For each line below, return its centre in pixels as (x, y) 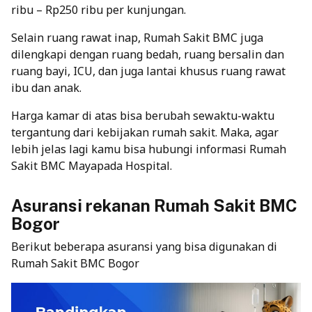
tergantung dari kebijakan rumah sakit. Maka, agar (145, 133)
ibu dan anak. (46, 88)
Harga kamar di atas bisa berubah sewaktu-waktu (143, 116)
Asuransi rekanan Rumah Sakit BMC (154, 206)
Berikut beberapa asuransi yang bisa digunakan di (144, 247)
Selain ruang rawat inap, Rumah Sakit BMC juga (137, 38)
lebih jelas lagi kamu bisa (80, 149)
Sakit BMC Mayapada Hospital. (92, 166)
